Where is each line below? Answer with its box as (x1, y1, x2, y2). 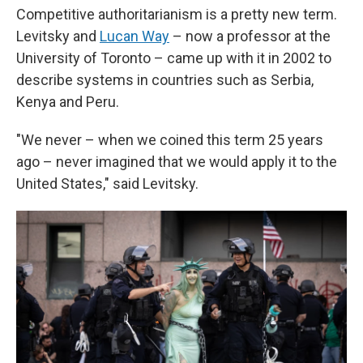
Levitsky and (16, 28, 100, 45)
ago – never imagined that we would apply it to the (16, 153, 337, 170)
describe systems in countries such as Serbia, (16, 71, 314, 88)
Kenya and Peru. (16, 93, 119, 110)
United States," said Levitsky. (16, 175, 199, 192)
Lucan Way (100, 28, 169, 45)
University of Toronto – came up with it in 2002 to (16, 49, 331, 66)
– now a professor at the (169, 28, 331, 45)
